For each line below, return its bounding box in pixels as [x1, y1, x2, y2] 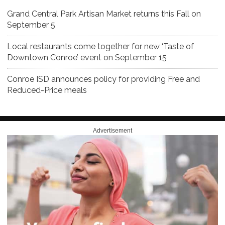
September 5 [7, 20, 55, 30]
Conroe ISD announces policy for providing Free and [7, 74, 200, 84]
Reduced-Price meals [7, 85, 87, 95]
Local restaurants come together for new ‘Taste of [7, 41, 194, 51]
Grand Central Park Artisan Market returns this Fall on [7, 9, 201, 19]
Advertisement [93, 127, 132, 134]
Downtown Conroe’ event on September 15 [7, 52, 167, 62]
